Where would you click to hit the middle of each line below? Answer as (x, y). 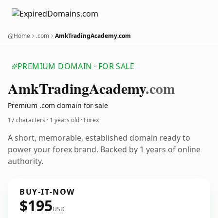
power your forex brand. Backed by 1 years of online (104, 149)
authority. (26, 161)
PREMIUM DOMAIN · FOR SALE (76, 66)
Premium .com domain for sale (58, 105)
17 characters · (29, 120)
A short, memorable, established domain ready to (99, 138)
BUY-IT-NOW (47, 192)
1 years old (64, 120)
